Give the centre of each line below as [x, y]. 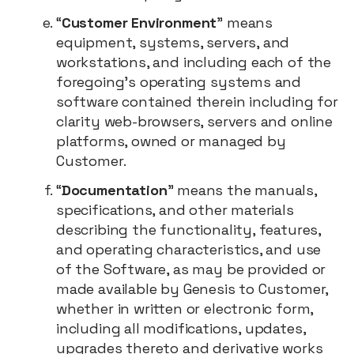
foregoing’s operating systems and [179, 82]
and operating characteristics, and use [189, 249]
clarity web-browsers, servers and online [194, 121]
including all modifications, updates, [181, 328]
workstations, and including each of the [194, 62]
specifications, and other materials [175, 210]
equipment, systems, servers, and [173, 42]
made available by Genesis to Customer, [192, 289]
